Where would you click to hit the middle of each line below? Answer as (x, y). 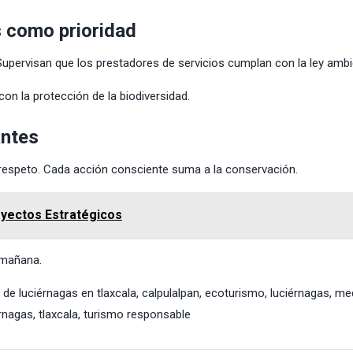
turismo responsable (137, 314)
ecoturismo (235, 293)
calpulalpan (171, 293)
